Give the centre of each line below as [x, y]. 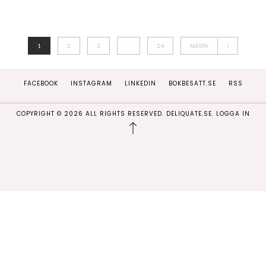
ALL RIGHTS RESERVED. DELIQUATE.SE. [149, 113]
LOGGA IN [233, 113]
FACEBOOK [41, 83]
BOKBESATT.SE [192, 83]
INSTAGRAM [91, 83]
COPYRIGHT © [40, 113]
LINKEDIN [140, 83]
